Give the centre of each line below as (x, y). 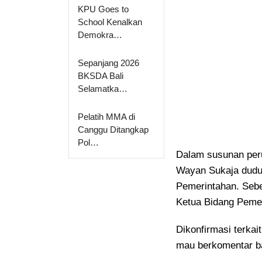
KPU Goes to (103, 9)
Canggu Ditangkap (113, 130)
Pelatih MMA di (106, 117)
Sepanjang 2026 (108, 63)
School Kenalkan (110, 22)
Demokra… (100, 35)
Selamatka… (103, 89)
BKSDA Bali (101, 76)
